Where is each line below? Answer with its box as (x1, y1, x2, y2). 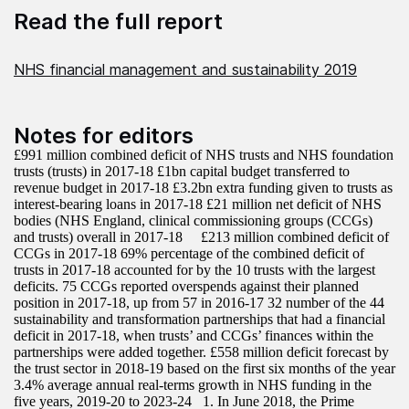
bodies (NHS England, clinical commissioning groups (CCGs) (14, 212, 372, 228)
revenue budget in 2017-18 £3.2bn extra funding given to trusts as (14, 179, 393, 195)
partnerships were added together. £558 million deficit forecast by (14, 343, 389, 360)
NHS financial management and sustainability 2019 (14, 59, 357, 79)
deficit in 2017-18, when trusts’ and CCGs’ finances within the (14, 327, 373, 343)
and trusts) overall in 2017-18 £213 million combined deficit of (14, 228, 389, 245)
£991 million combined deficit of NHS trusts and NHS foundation (14, 146, 393, 163)
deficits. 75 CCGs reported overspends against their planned (14, 278, 359, 294)
